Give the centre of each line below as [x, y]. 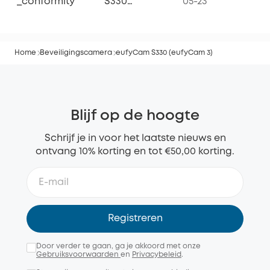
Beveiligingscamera [76, 53]
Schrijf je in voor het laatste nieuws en [135, 139]
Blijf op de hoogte [135, 116]
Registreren [135, 219]
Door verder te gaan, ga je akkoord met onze [118, 246]
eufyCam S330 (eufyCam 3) [164, 53]
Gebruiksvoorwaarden [78, 255]
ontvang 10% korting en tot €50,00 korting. [135, 152]
